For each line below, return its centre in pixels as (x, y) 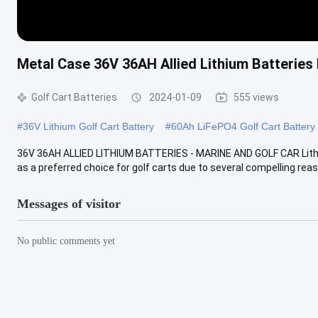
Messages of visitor (69, 203)
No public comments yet (66, 241)
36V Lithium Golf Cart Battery (88, 126)
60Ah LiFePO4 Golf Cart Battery (243, 126)
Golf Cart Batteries (74, 97)
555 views (256, 97)
